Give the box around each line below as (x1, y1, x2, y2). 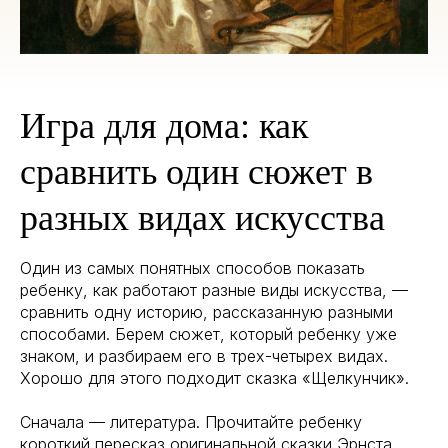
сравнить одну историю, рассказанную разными (20, 301, 393, 322)
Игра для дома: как (20, 105, 308, 146)
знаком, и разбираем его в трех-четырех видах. (20, 345, 388, 366)
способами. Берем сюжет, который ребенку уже (20, 323, 397, 344)
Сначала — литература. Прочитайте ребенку (20, 411, 362, 432)
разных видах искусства (20, 197, 385, 238)
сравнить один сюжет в (20, 151, 373, 192)
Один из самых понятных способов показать (20, 257, 365, 278)
